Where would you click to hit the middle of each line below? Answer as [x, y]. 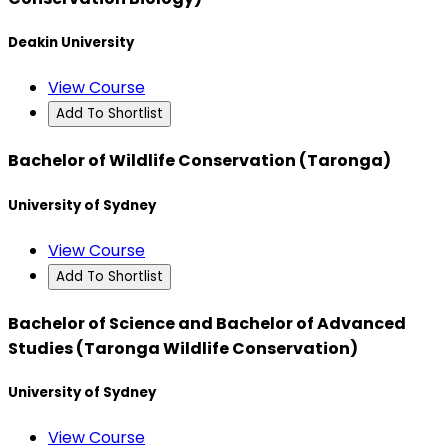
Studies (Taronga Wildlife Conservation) [183, 348]
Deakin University [71, 42]
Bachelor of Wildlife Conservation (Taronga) [199, 161]
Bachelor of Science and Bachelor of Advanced [207, 323]
